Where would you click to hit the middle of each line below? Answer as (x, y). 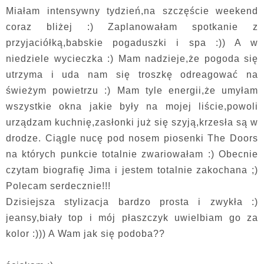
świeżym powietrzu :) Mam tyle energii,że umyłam (132, 90)
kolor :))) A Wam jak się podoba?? (85, 233)
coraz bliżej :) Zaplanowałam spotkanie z (132, 27)
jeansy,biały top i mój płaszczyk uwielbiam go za (132, 217)
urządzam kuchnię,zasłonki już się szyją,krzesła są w (132, 122)
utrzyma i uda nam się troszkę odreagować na (132, 74)
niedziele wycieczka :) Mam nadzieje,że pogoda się (132, 58)
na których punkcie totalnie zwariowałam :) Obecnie (132, 154)
